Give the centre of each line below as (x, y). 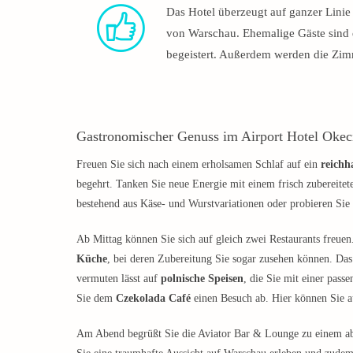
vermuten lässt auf (119, 278)
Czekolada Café (153, 298)
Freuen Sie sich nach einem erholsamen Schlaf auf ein (199, 164)
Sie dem (96, 298)
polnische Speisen (202, 278)
